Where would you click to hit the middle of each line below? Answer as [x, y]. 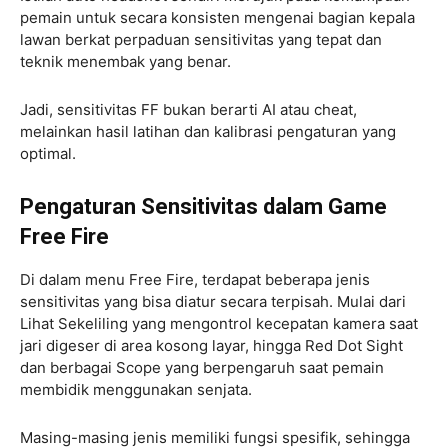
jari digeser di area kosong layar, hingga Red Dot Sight [211, 345]
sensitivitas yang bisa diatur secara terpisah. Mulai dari [213, 301]
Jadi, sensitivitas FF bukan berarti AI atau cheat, [188, 109]
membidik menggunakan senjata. [138, 389]
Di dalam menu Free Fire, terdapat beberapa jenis [195, 279]
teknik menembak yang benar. [127, 61]
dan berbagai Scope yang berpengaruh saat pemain [202, 367]
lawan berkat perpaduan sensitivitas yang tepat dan [201, 39]
